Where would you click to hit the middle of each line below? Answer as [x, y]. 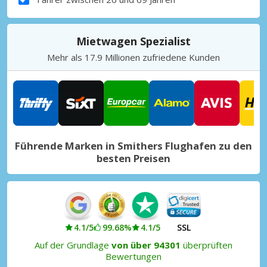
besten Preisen [133, 158]
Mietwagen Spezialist [133, 41]
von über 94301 [146, 245]
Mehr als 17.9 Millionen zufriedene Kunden [133, 57]
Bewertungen [133, 256]
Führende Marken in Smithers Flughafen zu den [133, 145]
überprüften [207, 245]
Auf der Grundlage [73, 245]
